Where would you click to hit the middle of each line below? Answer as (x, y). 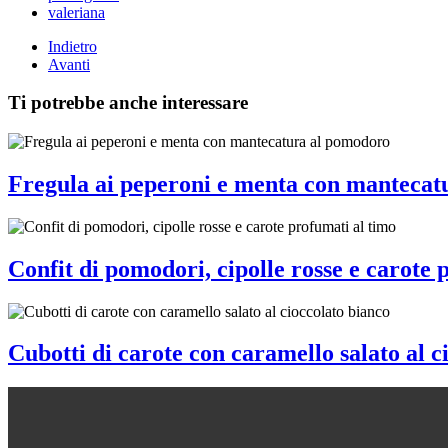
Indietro (72, 46)
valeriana (76, 12)
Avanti (69, 64)
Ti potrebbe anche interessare (128, 103)
